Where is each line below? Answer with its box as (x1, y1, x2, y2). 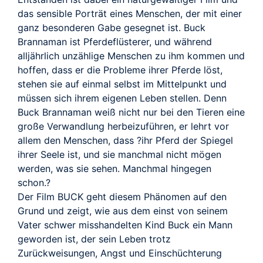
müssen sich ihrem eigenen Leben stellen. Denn (18, 92, 227, 104)
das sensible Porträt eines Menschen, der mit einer (18, 8, 242, 20)
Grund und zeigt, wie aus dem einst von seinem (18, 205, 228, 217)
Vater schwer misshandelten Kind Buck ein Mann (18, 219, 232, 231)
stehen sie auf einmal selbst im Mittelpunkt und (18, 78, 227, 90)
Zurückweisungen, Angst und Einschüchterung (18, 247, 222, 259)
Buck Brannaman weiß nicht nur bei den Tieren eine (18, 106, 245, 119)
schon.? (18, 177, 50, 189)
